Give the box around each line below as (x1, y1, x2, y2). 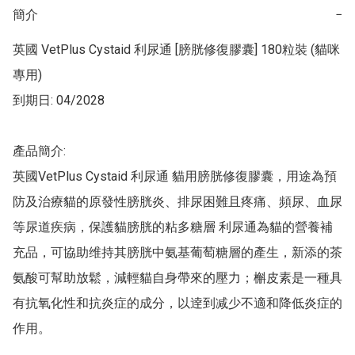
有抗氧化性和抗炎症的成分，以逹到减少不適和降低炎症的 (13, 296, 342, 311)
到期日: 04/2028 (13, 93, 105, 109)
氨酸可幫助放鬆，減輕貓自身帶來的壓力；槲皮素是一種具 (13, 270, 342, 286)
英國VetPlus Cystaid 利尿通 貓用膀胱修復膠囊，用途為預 (13, 169, 337, 185)
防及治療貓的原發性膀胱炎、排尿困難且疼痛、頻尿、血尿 (13, 194, 342, 210)
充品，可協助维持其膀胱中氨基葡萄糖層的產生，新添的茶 (13, 245, 342, 261)
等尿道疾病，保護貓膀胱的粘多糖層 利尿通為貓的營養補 (13, 219, 333, 235)
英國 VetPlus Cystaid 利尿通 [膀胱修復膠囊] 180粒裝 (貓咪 (13, 42, 340, 58)
